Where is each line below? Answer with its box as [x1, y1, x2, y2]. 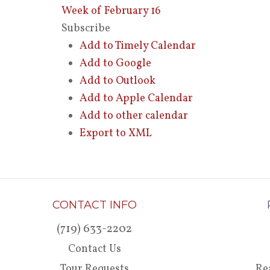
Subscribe [61, 21, 110, 36]
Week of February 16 [61, 4, 161, 19]
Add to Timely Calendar [80, 39, 196, 54]
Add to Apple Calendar [80, 91, 193, 106]
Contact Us [67, 242, 121, 257]
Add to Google [80, 56, 151, 71]
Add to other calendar [80, 108, 188, 124]
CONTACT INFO [52, 198, 137, 212]
